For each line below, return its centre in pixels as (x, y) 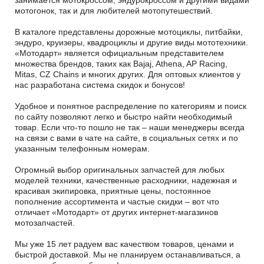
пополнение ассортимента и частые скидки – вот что (117, 201)
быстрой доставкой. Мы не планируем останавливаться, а (128, 254)
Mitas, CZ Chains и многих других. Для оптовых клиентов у (128, 74)
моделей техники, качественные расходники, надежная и (126, 180)
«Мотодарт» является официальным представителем (119, 53)
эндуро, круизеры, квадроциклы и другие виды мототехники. (131, 42)
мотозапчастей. (45, 222)
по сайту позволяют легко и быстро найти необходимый (123, 116)
